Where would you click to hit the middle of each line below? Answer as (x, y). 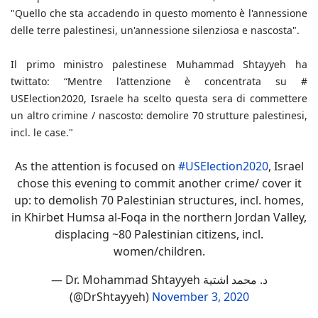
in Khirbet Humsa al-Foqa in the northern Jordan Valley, (159, 217)
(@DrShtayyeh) (110, 296)
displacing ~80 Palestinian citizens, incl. (159, 234)
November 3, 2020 (200, 296)
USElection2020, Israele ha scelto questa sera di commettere (159, 98)
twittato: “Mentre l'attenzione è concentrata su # (159, 81)
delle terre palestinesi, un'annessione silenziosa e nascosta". (157, 30)
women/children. (159, 251)
